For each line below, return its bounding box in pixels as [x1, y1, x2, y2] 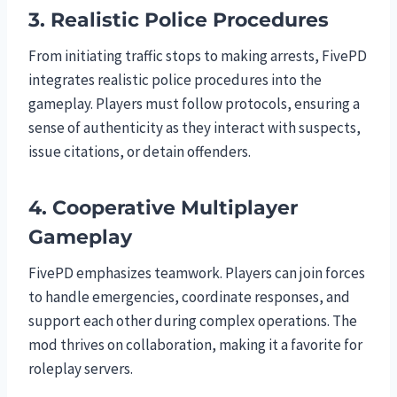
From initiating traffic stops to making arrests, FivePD [28, 45, 367, 66]
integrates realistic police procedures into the [28, 69, 322, 90]
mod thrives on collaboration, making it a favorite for [28, 334, 362, 354]
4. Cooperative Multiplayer [28, 195, 298, 220]
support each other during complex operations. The [28, 310, 357, 331]
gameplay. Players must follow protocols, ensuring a [28, 93, 360, 113]
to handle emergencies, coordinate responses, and [28, 286, 350, 307]
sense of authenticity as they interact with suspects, [28, 117, 361, 137]
